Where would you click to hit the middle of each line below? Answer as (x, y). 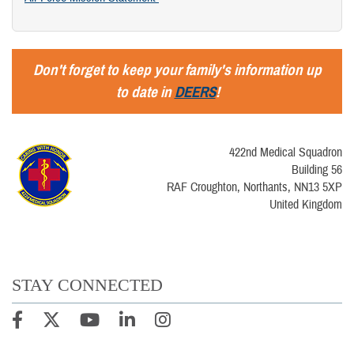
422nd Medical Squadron (286, 152)
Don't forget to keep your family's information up (177, 70)
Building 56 (317, 169)
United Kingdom (306, 204)
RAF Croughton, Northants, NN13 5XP (254, 187)
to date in (145, 92)
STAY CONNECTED (87, 285)
